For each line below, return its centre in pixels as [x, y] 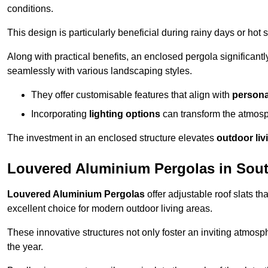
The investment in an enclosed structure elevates [112, 138]
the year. [25, 247]
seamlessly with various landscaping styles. [100, 71]
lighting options [125, 114]
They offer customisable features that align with [132, 95]
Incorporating [60, 114]
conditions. [30, 9]
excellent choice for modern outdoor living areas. [110, 209]
